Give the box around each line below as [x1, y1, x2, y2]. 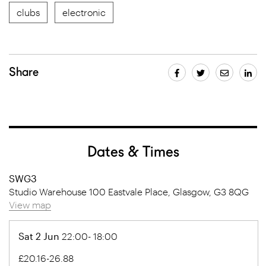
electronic [62, 7, 106, 18]
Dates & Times [87, 142, 179, 160]
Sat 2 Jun [18, 230, 59, 242]
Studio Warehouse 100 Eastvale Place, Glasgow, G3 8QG [9, 186, 249, 197]
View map [9, 199, 51, 210]
